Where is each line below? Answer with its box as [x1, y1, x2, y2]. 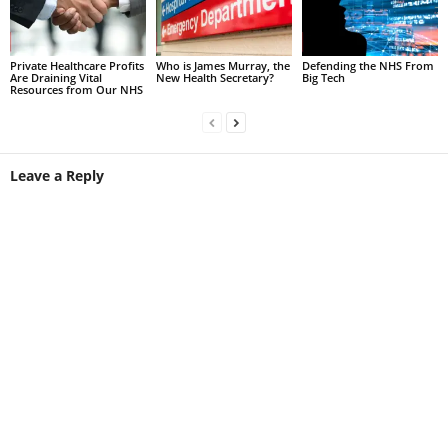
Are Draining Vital [10, 69, 102, 85]
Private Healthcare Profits [10, 57, 144, 73]
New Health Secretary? [155, 69, 274, 85]
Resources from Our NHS [10, 81, 143, 97]
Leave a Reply [10, 165, 104, 185]
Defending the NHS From [301, 57, 434, 73]
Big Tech [301, 69, 345, 85]
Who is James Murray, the [155, 57, 290, 73]
